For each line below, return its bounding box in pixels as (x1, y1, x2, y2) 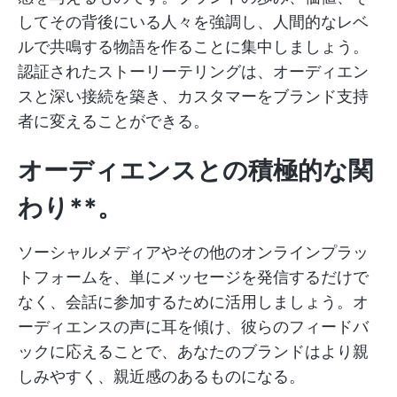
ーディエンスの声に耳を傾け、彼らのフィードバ (18, 317, 369, 337)
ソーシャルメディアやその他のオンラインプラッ (18, 243, 369, 262)
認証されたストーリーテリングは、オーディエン (18, 62, 369, 82)
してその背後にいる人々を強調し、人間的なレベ (18, 12, 369, 32)
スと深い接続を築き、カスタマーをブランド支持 (18, 87, 369, 106)
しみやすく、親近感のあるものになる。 (18, 367, 305, 386)
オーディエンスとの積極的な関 (18, 155, 373, 186)
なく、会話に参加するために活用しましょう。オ (18, 292, 369, 312)
